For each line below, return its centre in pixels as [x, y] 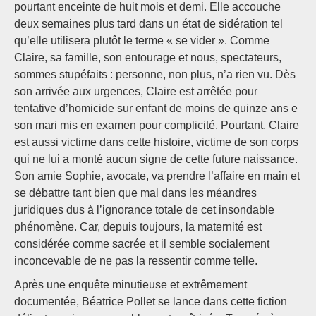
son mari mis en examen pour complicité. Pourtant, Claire [157, 126]
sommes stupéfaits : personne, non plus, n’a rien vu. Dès [155, 75]
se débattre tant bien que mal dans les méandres [135, 193]
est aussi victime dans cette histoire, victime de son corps [156, 142]
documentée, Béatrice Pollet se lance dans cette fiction [151, 302]
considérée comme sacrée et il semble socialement [142, 244]
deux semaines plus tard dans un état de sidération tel [148, 24]
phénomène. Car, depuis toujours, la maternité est [138, 227]
